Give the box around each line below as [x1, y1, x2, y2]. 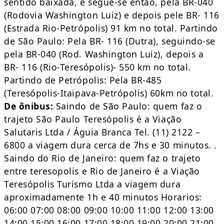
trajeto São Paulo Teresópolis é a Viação [4, 113, 182, 125]
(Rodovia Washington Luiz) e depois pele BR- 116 [4, 9, 219, 21]
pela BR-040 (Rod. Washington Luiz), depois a [4, 48, 204, 60]
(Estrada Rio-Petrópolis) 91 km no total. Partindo [4, 22, 218, 34]
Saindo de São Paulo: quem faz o [53, 100, 202, 112]
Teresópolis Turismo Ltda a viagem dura [4, 178, 181, 190]
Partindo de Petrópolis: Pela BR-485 [4, 74, 162, 86]
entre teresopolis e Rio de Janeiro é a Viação [4, 165, 200, 177]
